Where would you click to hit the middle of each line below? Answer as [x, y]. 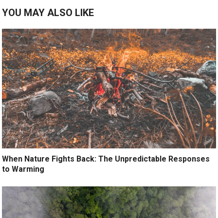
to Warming [23, 169]
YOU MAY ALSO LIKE [48, 13]
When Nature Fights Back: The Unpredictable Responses [106, 159]
